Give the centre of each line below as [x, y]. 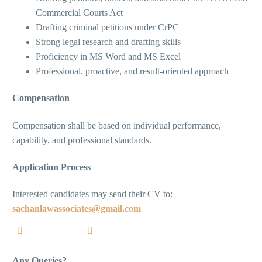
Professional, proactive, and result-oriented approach [132, 71]
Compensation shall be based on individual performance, [117, 125]
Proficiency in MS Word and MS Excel [108, 57]
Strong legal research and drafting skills [108, 42]
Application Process [51, 167]
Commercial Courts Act [79, 13]
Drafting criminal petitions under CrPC [107, 27]
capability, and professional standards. [82, 140]
